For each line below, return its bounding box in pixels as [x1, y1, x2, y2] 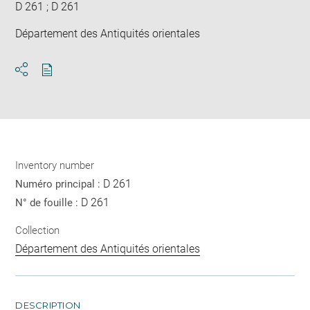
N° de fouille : [15, 197, 82, 210]
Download [46, 75, 97, 89]
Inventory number [15, 159, 95, 172]
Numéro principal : [15, 178, 104, 191]
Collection [15, 224, 60, 237]
